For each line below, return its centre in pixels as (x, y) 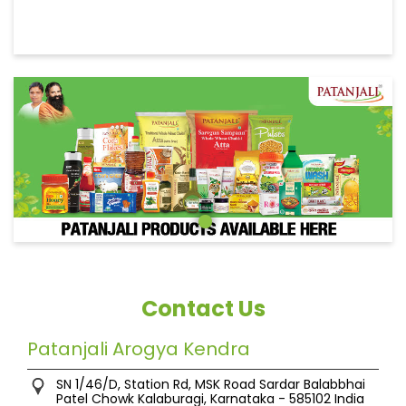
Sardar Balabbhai (312, 384)
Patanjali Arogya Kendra (139, 348)
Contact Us (203, 308)
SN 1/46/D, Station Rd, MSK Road (156, 384)
